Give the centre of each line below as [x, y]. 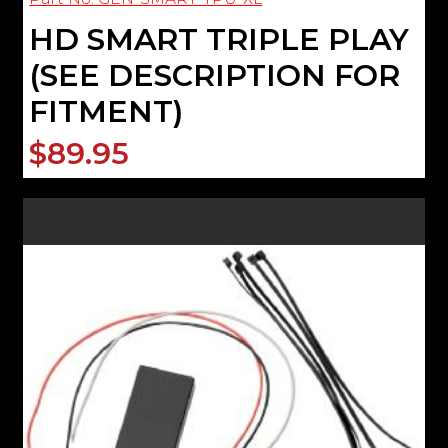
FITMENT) [106, 111]
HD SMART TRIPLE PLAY [219, 39]
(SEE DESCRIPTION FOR [215, 75]
